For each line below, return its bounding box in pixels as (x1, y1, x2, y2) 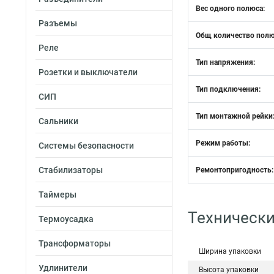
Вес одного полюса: (196, 4, 265, 13)
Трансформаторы (39, 239, 111, 248)
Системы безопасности (39, 141, 134, 150)
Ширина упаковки (199, 247, 261, 256)
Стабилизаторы (39, 165, 103, 175)
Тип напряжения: (196, 58, 255, 67)
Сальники (39, 116, 78, 126)
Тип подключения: (196, 85, 261, 94)
